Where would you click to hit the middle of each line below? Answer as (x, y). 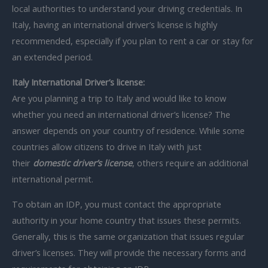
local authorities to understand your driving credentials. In (127, 9)
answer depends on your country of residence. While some (128, 130)
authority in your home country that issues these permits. (127, 220)
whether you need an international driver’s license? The (121, 114)
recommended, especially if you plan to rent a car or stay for (133, 41)
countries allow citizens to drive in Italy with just (107, 146)
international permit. (53, 179)
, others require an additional (190, 162)
